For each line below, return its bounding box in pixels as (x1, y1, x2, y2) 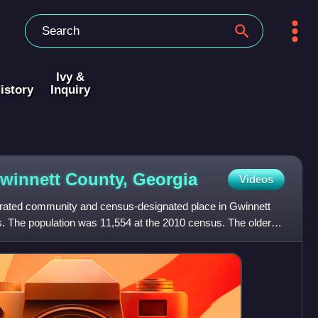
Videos (238, 173, 273, 186)
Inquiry (50, 82, 90, 97)
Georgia (133, 169, 197, 189)
